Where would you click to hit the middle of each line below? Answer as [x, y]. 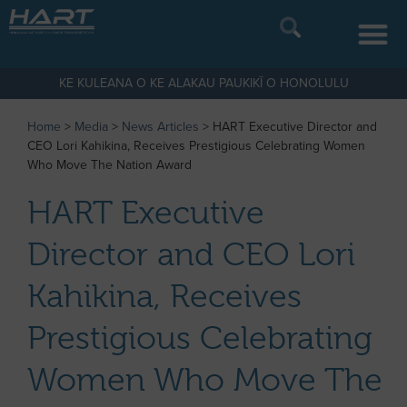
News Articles [160, 127]
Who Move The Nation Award [109, 165]
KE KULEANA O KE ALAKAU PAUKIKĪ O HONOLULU [203, 83]
